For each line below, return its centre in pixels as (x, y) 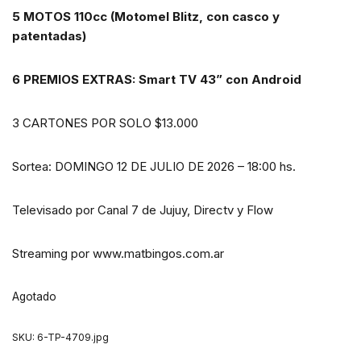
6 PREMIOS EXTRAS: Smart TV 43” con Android (157, 80)
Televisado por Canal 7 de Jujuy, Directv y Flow (143, 210)
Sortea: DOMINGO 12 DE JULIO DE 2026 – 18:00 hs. (154, 167)
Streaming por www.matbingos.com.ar (118, 254)
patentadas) (49, 36)
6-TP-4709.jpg (73, 338)
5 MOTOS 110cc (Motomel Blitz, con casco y (146, 17)
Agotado (34, 297)
